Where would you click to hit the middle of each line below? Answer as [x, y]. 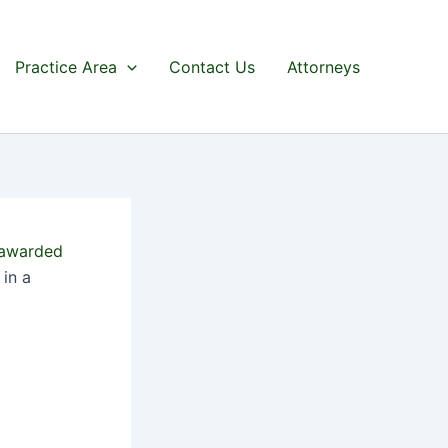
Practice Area [66, 66]
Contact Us [212, 66]
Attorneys [323, 66]
